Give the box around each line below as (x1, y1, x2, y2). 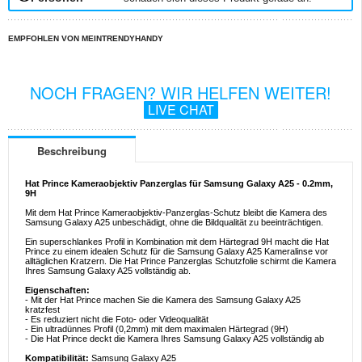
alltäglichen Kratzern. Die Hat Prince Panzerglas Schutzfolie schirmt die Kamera (25, 256, 336, 267)
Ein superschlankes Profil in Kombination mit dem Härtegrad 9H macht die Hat (25, 237, 329, 247)
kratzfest (25, 305, 60, 315)
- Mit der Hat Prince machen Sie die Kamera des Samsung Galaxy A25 (25, 295, 301, 305)
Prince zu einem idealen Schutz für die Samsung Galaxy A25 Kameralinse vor (25, 246, 328, 257)
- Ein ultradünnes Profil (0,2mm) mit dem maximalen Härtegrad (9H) (25, 324, 288, 335)
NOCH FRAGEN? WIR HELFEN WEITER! (30, 81, 331, 104)
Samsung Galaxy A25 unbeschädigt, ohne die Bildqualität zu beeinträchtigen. (25, 217, 323, 228)
